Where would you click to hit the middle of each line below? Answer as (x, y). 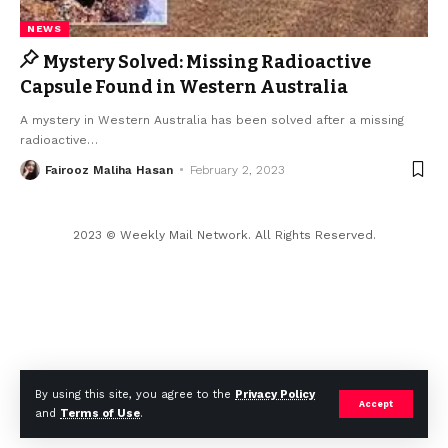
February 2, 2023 (237, 169)
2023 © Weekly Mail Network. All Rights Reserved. (224, 234)
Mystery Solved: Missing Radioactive (207, 61)
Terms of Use (100, 413)
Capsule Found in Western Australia (184, 86)
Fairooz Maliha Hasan (109, 169)
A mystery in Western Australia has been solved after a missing (212, 119)
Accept (376, 404)
